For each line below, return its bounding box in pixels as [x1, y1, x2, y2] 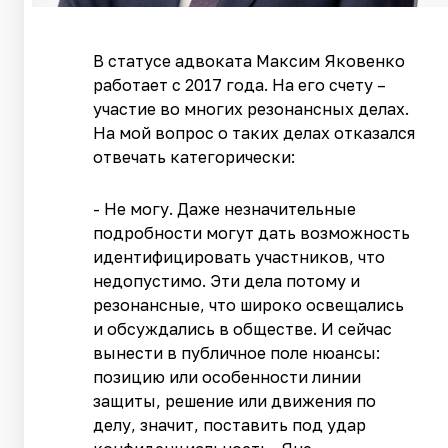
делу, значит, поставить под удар [93, 415, 367, 436]
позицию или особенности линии [93, 367, 362, 388]
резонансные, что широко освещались [93, 295, 405, 316]
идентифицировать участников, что [93, 247, 386, 268]
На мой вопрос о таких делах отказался [93, 123, 416, 144]
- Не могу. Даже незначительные [93, 199, 357, 220]
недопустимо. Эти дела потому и [93, 271, 361, 292]
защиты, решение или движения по [93, 391, 377, 412]
